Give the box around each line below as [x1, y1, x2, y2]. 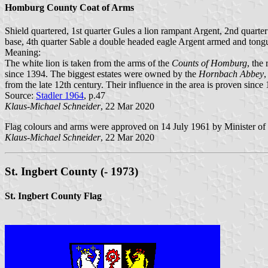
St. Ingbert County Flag [5, 191, 102, 202]
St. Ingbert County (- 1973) [5, 165, 138, 178]
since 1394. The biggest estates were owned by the [5, 69, 199, 80]
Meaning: [5, 47, 41, 58]
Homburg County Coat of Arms [5, 2, 134, 13]
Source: [5, 90, 36, 101]
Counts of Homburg [172, 58, 247, 69]
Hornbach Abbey [199, 69, 264, 80]
